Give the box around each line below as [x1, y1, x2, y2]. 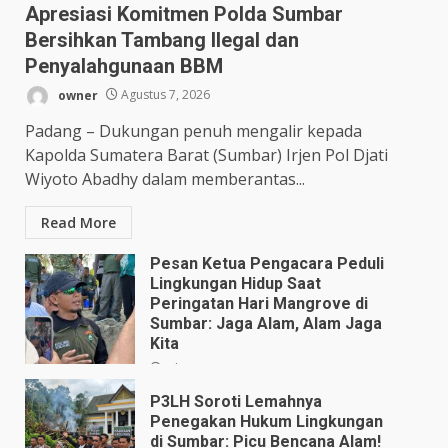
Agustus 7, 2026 [118, 86, 210, 104]
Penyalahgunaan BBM [25, 53, 223, 78]
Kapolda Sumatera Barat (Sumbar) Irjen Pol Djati [25, 143, 388, 166]
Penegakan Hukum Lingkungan [150, 411, 383, 431]
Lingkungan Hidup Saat [150, 273, 321, 293]
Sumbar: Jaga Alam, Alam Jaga [150, 313, 382, 333]
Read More [41, 212, 116, 232]
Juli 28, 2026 [162, 359, 232, 377]
